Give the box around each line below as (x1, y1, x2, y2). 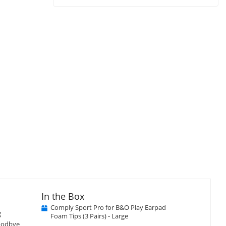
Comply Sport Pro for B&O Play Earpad (50, 202, 166, 212)
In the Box (41, 190, 84, 202)
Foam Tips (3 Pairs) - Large (50, 211, 128, 220)
